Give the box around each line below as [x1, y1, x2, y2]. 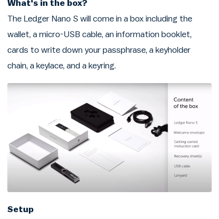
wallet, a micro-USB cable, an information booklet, [7, 30, 192, 39]
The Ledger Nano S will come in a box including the [7, 14, 192, 23]
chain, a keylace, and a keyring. [7, 61, 116, 70]
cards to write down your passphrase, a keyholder [7, 45, 191, 54]
